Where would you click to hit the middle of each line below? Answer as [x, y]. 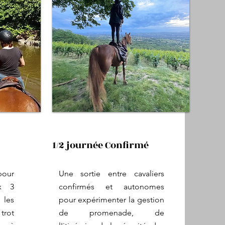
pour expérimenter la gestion [111, 200]
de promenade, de [111, 213]
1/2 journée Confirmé [100, 145]
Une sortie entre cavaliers [111, 174]
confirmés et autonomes [111, 187]
